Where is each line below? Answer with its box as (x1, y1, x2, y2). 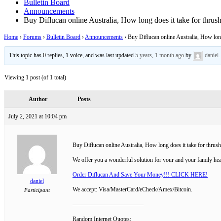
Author (29, 95, 47, 103)
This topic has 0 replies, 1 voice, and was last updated (9, 51, 136, 59)
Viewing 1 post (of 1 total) (4, 74, 66, 81)
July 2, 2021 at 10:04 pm (8, 112, 67, 120)
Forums (23, 33, 41, 40)
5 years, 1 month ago (135, 51, 184, 59)
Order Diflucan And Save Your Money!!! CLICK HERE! (73, 171, 208, 178)
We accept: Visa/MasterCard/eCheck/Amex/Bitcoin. (73, 185, 192, 193)
